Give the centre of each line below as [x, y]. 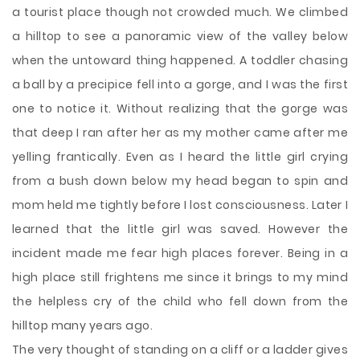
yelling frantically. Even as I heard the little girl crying [180, 157]
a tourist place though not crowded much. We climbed [180, 12]
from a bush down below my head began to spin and [180, 181]
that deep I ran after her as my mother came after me [180, 133]
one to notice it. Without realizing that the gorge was [180, 108]
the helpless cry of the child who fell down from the [180, 301]
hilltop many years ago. [83, 325]
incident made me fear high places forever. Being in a [180, 253]
